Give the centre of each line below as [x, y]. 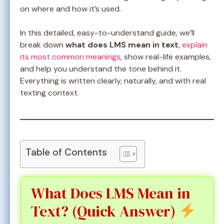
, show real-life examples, [166, 56]
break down [43, 44]
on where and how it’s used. [70, 8]
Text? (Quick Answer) [105, 211]
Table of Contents [66, 152]
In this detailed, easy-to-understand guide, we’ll [107, 32]
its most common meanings [70, 56]
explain [195, 44]
